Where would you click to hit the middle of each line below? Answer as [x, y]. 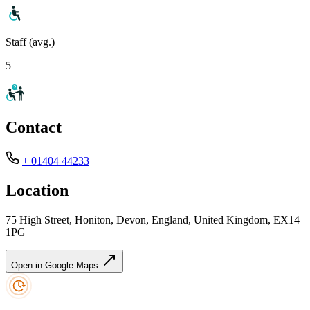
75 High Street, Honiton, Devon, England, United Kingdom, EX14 [153, 220]
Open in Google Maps [56, 266]
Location [37, 191]
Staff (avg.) [30, 42]
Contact [34, 128]
